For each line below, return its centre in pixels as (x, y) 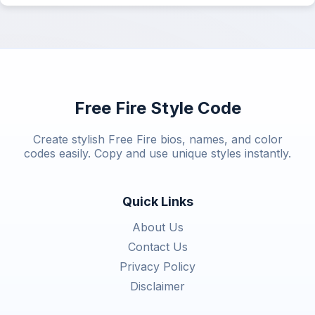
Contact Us (157, 246)
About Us (157, 227)
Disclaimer (157, 286)
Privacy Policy (157, 266)
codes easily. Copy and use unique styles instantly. (157, 153)
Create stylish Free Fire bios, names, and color (157, 139)
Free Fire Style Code (157, 108)
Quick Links (157, 201)
